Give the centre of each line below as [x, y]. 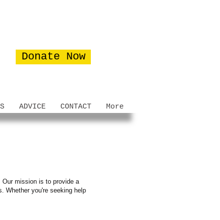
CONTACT [76, 107]
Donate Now [53, 57]
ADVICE [32, 107]
